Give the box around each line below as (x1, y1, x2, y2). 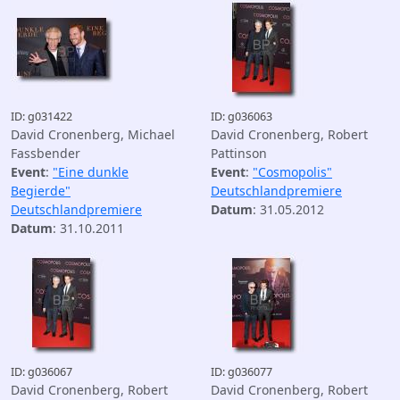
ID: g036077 (211, 364, 272, 379)
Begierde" (11, 182, 71, 199)
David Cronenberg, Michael (11, 126, 175, 143)
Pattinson (211, 145, 267, 162)
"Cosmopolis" (253, 163, 332, 180)
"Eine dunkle (53, 163, 129, 180)
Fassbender (11, 145, 80, 162)
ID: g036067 (11, 364, 72, 379)
